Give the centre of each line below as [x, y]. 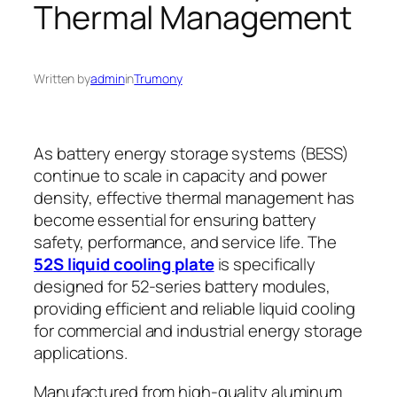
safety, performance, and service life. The [185, 242]
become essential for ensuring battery [175, 220]
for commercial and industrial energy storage [198, 331]
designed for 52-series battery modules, [183, 287]
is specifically [265, 265]
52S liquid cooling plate [124, 265]
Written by [62, 78]
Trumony [158, 78]
